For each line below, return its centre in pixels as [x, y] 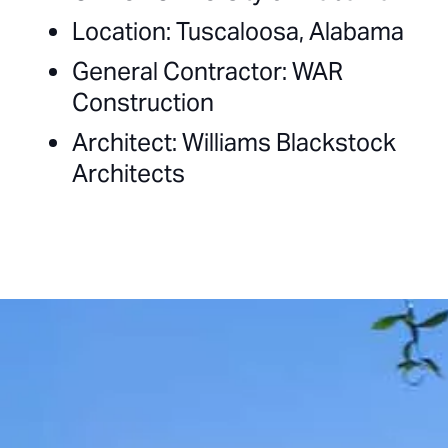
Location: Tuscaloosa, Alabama [238, 31]
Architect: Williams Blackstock [234, 142]
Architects [128, 173]
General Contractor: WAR [207, 71]
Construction [143, 102]
